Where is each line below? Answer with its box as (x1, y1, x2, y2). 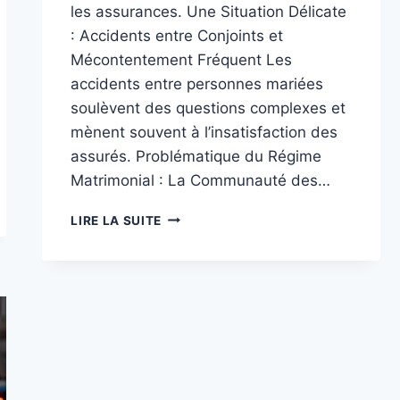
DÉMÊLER (161, 283, 221, 298)
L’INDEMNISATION (161, 358, 278, 373)
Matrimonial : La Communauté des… (71, 171, 331, 189)
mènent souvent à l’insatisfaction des (71, 122, 338, 141)
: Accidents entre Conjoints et (71, 26, 284, 45)
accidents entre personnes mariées (71, 74, 324, 93)
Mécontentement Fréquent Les (71, 50, 293, 69)
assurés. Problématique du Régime (71, 146, 322, 165)
